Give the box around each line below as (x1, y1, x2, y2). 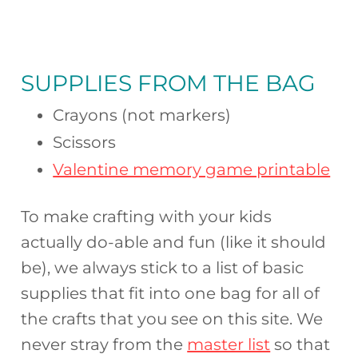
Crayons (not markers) (53, 105, 232, 125)
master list (187, 334, 271, 354)
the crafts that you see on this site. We (21, 308, 324, 328)
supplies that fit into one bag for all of (21, 283, 320, 303)
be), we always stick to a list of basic (21, 257, 304, 277)
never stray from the (21, 334, 188, 354)
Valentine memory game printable (53, 159, 331, 179)
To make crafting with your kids (21, 206, 272, 226)
